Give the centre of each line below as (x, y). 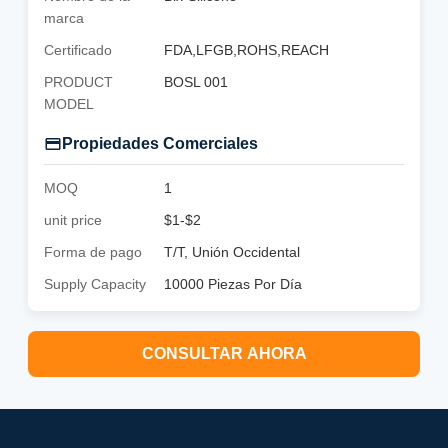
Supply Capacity (95, 284)
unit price (73, 220)
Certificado (78, 50)
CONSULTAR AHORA (224, 353)
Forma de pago (93, 252)
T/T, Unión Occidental (232, 252)
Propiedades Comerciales (160, 143)
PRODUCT (78, 82)
